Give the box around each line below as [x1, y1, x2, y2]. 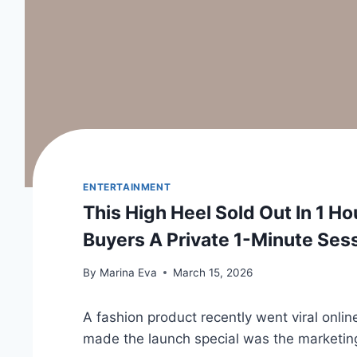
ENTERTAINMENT [83, 181, 171, 193]
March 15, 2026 [172, 265, 253, 279]
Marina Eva [99, 265, 157, 279]
